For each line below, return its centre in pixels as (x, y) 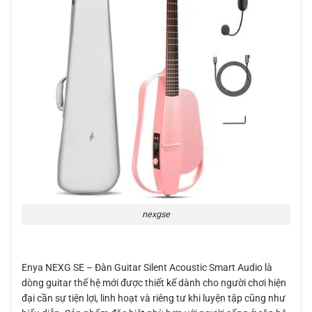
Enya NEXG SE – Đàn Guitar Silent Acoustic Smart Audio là (147, 268)
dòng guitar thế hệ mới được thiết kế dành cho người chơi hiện (154, 283)
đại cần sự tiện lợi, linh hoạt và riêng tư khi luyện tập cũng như (154, 298)
